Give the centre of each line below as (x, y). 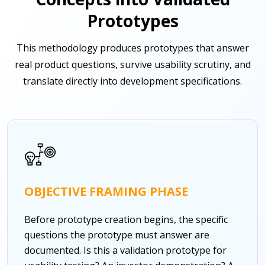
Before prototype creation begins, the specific (126, 219)
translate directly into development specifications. (132, 81)
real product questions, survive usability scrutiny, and (132, 64)
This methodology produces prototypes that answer (132, 48)
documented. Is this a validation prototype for (125, 250)
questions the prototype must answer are (117, 235)
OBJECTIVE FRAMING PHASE (106, 191)
